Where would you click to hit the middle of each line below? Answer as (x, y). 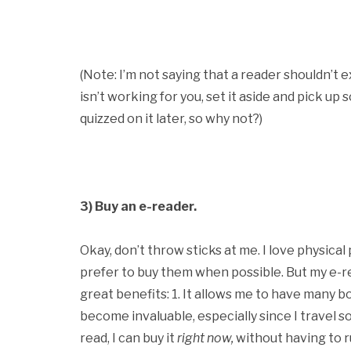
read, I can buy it (128, 338)
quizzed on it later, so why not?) (171, 119)
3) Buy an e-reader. (138, 206)
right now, (206, 338)
